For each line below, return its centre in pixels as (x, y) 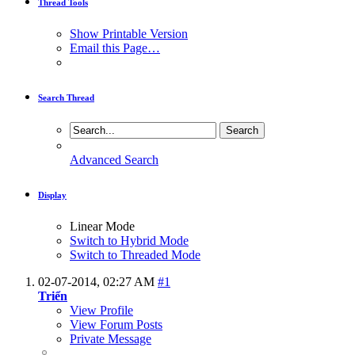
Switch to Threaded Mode (135, 255)
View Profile (101, 311)
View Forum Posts (116, 325)
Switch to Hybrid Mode (129, 241)
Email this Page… (115, 48)
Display (52, 195)
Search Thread (66, 98)
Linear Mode (102, 227)
